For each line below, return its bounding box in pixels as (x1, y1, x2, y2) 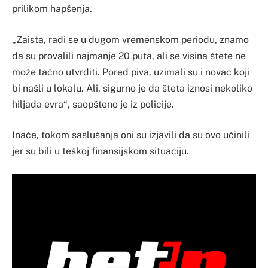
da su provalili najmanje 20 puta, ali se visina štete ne (12, 50, 246, 62)
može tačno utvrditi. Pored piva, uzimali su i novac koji (12, 66, 249, 78)
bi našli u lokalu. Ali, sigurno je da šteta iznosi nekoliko (12, 82, 252, 94)
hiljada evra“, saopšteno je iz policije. (12, 98, 174, 110)
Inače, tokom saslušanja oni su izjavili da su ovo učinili (12, 129, 249, 141)
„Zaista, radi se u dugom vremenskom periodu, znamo (12, 33, 249, 45)
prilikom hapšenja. (12, 3, 92, 15)
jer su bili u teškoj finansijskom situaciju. (12, 145, 189, 157)
